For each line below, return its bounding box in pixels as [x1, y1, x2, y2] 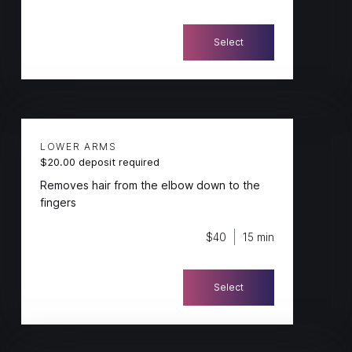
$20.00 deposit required [39, 155, 159, 168]
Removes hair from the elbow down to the [39, 178, 260, 192]
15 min [243, 230, 275, 244]
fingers [39, 195, 76, 209]
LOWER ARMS [39, 141, 117, 153]
